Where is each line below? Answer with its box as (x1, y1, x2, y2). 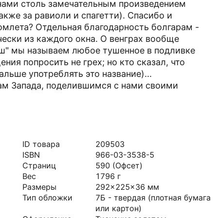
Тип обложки (22, 193, 73, 202)
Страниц (22, 161, 56, 170)
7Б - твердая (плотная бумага (95, 193, 211, 202)
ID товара (22, 139, 60, 149)
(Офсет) (112, 161, 143, 170)
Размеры (22, 182, 56, 192)
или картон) (95, 203, 142, 213)
